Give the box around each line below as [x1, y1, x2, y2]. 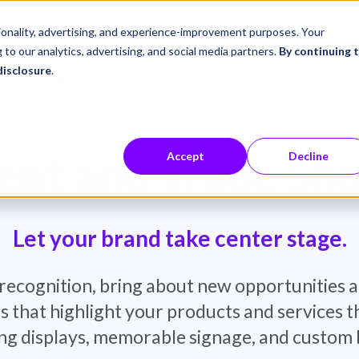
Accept [166, 149, 204, 163]
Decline [288, 149, 329, 163]
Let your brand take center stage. [12, 224, 347, 252]
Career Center [99, 22, 185, 38]
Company [245, 22, 305, 38]
